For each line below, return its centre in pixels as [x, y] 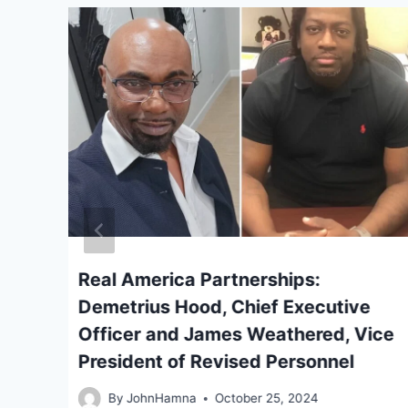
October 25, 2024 [267, 398]
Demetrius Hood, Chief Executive [224, 306]
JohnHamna [162, 398]
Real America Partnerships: [199, 279]
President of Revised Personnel [216, 361]
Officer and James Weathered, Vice [236, 334]
